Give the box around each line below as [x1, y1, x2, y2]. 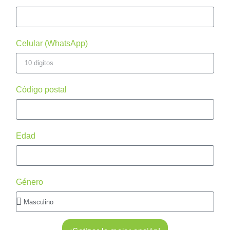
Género [16, 178, 44, 186]
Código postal [16, 85, 67, 94]
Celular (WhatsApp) [16, 39, 88, 48]
